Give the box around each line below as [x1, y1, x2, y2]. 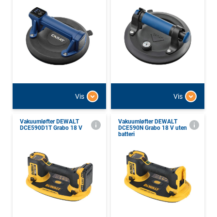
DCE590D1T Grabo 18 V [20, 124, 82, 132]
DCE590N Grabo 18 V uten [118, 124, 187, 132]
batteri [118, 131, 135, 138]
